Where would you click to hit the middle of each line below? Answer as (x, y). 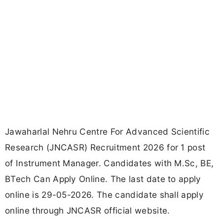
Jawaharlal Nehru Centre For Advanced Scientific (108, 132)
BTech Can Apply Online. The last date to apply (103, 179)
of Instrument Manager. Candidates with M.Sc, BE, (110, 163)
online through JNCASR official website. (88, 211)
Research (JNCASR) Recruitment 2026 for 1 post (105, 147)
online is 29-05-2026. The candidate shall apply (105, 195)
